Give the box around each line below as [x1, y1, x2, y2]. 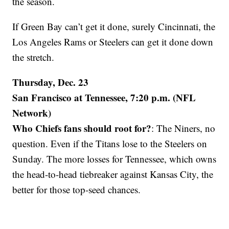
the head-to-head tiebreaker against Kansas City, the [12, 168, 214, 181]
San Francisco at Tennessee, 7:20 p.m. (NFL [12, 90, 196, 105]
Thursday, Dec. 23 [12, 75, 89, 89]
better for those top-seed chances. [12, 183, 141, 196]
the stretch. [12, 51, 55, 64]
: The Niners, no [151, 122, 216, 135]
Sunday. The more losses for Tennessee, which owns [12, 152, 217, 166]
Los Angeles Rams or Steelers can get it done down [12, 35, 214, 49]
